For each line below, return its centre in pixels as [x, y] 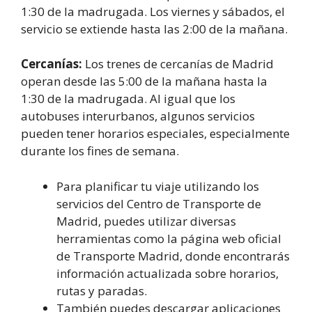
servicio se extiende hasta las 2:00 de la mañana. [154, 29]
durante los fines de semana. [100, 151]
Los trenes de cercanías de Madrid [178, 64]
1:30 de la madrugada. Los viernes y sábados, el [153, 11]
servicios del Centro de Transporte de [159, 203]
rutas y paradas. [102, 290]
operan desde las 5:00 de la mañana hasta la [144, 81]
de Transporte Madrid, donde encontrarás [173, 256]
